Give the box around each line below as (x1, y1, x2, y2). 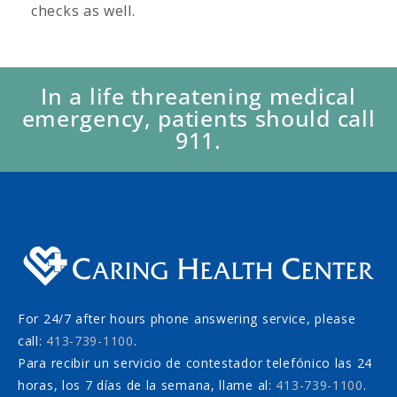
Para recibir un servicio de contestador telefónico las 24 (18, 354, 372, 371)
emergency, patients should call (21, 102, 376, 133)
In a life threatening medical (41, 80, 356, 111)
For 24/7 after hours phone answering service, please (18, 309, 356, 327)
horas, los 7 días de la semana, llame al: (18, 376, 276, 393)
